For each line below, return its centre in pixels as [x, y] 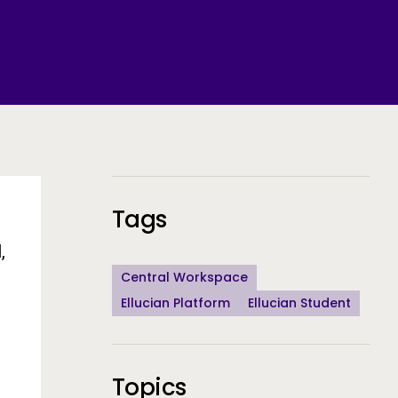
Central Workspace [184, 277]
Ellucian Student [299, 303]
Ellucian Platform [175, 303]
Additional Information [195, 184]
